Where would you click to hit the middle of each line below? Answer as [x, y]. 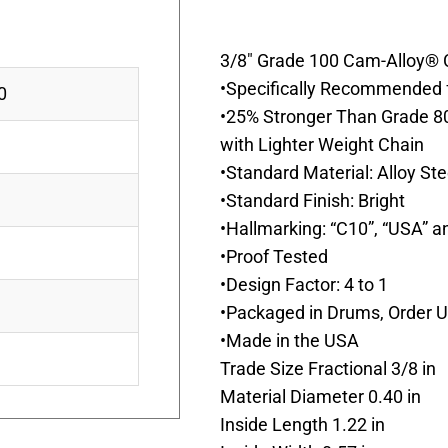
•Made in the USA [289, 340]
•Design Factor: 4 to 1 [304, 284]
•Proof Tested [274, 256]
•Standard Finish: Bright [312, 200]
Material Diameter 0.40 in [320, 396]
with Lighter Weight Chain [322, 144]
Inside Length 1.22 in [302, 424]
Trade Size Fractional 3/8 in [328, 368]
